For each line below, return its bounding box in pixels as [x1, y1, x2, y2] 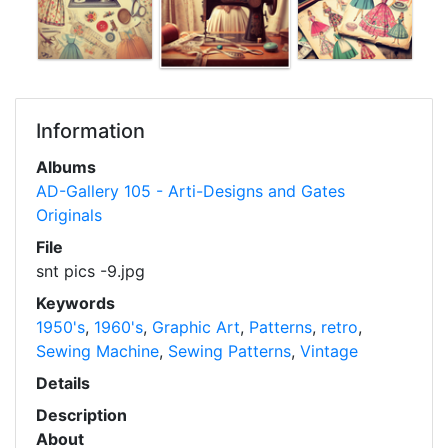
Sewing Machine [36, 341, 159, 361]
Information [36, 119, 145, 143]
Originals [36, 205, 102, 225]
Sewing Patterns [168, 341, 291, 361]
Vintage [300, 341, 358, 361]
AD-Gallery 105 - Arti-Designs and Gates [36, 181, 345, 201]
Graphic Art [152, 317, 240, 337]
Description [36, 405, 127, 425]
